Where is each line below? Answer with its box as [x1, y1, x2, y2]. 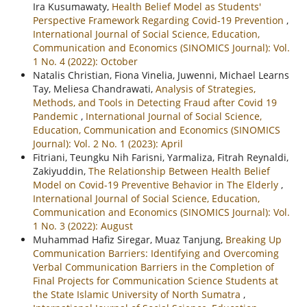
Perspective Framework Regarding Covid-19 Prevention [32, 13, 286, 27]
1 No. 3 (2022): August [32, 219, 133, 232]
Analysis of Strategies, [155, 82, 256, 95]
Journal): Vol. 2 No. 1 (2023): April [32, 136, 183, 150]
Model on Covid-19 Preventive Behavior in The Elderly [32, 177, 281, 191]
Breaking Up [225, 232, 282, 246]
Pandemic [32, 109, 81, 123]
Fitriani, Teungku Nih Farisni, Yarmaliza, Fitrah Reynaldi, [32, 150, 288, 164]
